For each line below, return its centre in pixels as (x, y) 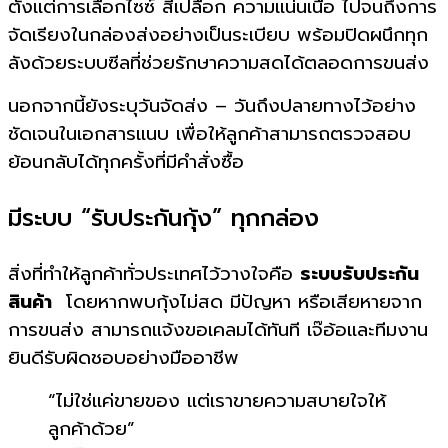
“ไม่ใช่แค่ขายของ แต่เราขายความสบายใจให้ (217, 401)
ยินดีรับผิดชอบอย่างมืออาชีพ (123, 358)
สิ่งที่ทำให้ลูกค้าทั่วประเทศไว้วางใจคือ (154, 274)
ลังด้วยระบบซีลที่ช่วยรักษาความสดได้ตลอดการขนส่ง (218, 63)
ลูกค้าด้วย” (91, 429)
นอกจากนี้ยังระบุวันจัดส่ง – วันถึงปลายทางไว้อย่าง (212, 106)
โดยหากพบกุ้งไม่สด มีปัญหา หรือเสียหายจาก (237, 302)
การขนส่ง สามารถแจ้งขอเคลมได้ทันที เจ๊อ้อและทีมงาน (218, 330)
